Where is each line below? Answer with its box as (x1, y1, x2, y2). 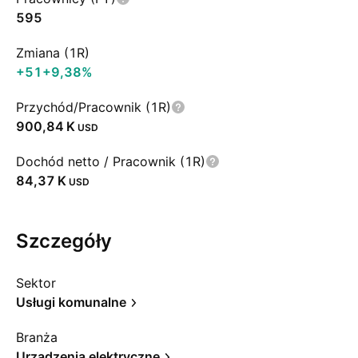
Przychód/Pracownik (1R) (16, 99, 171, 115)
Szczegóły (16, 229, 112, 253)
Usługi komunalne (16, 294, 126, 310)
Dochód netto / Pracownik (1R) (16, 153, 205, 169)
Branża (16, 329, 58, 345)
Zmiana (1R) (16, 45, 89, 61)
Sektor (16, 275, 56, 291)
